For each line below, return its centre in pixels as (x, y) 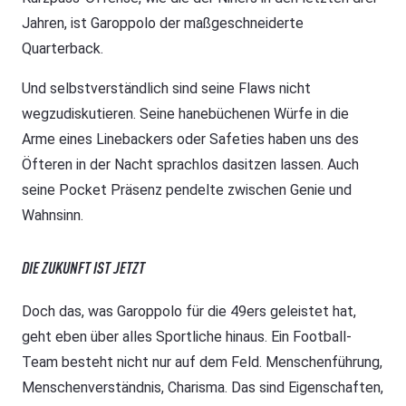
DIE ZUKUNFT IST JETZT (83, 267)
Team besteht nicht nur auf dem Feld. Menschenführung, (202, 362)
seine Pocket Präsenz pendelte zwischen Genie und (187, 189)
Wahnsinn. (53, 215)
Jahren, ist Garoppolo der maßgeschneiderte (163, 23)
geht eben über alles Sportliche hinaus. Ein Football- (187, 336)
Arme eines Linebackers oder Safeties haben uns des (190, 139)
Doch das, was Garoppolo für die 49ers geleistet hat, (189, 311)
